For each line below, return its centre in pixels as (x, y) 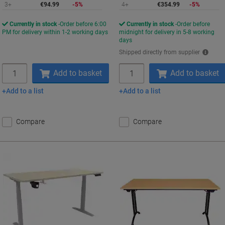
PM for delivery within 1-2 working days (55, 32)
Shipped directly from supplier (160, 52)
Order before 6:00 (83, 24)
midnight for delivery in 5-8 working (167, 32)
